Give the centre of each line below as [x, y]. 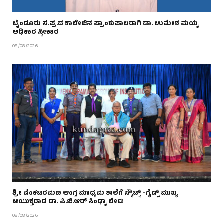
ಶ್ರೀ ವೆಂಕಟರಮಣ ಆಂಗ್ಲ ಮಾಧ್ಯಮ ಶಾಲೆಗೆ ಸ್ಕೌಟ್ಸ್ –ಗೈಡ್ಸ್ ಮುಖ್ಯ [95, 193]
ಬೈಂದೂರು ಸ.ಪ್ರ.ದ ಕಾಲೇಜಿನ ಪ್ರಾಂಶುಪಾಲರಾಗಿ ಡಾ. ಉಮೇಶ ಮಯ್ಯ [106, 25]
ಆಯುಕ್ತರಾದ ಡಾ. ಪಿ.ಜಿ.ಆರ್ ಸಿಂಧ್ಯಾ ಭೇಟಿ [68, 202]
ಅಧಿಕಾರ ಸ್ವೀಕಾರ [36, 33]
